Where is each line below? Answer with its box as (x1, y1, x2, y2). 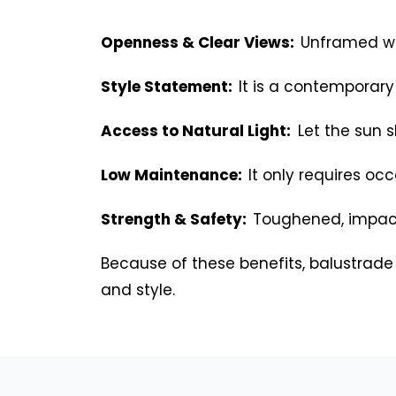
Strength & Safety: (101, 208, 250, 230)
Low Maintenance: (101, 164, 246, 186)
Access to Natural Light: (101, 119, 291, 141)
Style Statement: (101, 75, 236, 97)
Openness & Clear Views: (101, 31, 298, 53)
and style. (101, 278, 175, 301)
